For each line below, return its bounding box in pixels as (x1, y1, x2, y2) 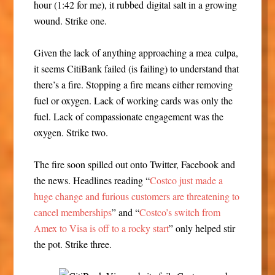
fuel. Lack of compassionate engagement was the (33, 110, 223, 123)
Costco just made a (149, 174, 223, 187)
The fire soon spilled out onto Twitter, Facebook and (33, 158, 235, 171)
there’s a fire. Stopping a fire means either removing (33, 78, 233, 91)
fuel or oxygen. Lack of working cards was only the (33, 94, 233, 107)
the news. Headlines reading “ (33, 174, 150, 187)
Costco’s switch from (139, 206, 220, 219)
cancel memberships (33, 206, 112, 219)
